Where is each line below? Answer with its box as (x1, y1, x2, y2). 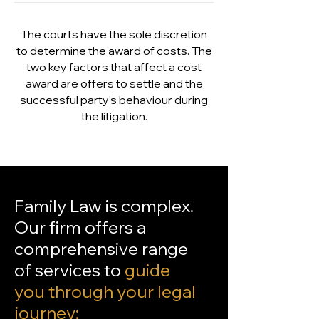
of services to (14, 259, 121, 281)
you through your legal (14, 281, 196, 302)
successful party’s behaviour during (20, 93, 208, 107)
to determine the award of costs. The (16, 43, 212, 58)
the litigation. (80, 109, 147, 123)
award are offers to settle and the (25, 76, 203, 90)
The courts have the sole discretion (21, 27, 207, 41)
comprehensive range (14, 238, 188, 259)
